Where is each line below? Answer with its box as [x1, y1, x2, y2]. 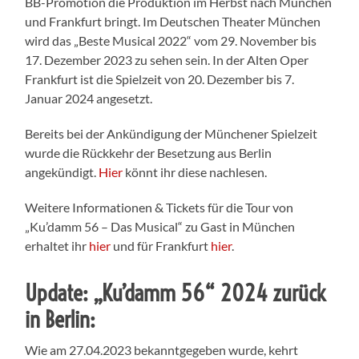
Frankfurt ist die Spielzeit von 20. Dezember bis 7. [25, 71, 295, 87]
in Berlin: [25, 305, 96, 333]
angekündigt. [25, 163, 99, 179]
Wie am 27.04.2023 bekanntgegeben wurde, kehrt [25, 341, 299, 357]
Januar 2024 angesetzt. [25, 90, 153, 106]
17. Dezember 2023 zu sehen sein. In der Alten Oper [25, 51, 309, 67]
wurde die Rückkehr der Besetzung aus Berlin [25, 144, 272, 160]
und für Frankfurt [111, 237, 212, 253]
